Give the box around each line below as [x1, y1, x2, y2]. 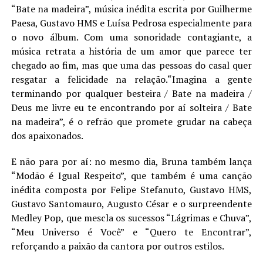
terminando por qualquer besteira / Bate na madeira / [11, 87, 252, 100]
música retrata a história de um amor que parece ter [11, 45, 252, 58]
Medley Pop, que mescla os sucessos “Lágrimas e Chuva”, [11, 211, 252, 224]
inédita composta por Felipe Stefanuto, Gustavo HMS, [11, 183, 252, 196]
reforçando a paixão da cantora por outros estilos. [11, 240, 224, 252]
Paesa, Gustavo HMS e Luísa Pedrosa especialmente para [11, 16, 252, 29]
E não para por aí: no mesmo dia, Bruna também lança [11, 155, 252, 168]
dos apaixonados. [11, 129, 83, 142]
